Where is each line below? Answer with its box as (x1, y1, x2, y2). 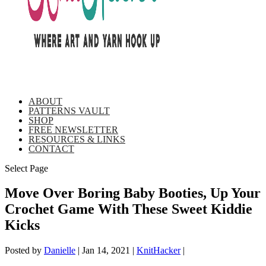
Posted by (5, 245, 44, 256)
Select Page (5, 163, 48, 173)
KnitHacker (137, 245, 180, 256)
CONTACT (28, 143, 74, 154)
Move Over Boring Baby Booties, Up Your (5, 185, 261, 201)
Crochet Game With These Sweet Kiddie (5, 201, 252, 217)
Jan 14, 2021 (82, 245, 130, 256)
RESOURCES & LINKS (28, 134, 125, 144)
